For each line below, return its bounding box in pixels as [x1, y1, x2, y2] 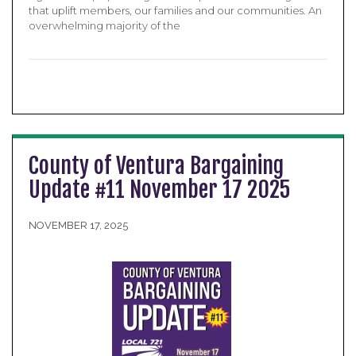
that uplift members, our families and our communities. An [29, 4, 322, 17]
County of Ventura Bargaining [29, 152, 284, 180]
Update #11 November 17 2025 [29, 176, 290, 203]
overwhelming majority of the [29, 19, 180, 32]
